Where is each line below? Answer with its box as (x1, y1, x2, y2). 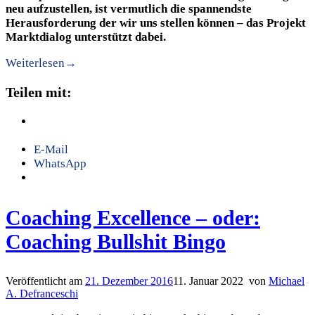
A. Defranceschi (6, 287, 78, 300)
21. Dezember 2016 (85, 274, 173, 287)
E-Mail (34, 142, 68, 156)
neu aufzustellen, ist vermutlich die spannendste (6, 2, 252, 16)
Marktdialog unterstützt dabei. (6, 30, 166, 44)
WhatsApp (34, 156, 86, 170)
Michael (269, 274, 304, 287)
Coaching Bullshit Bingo (6, 229, 226, 253)
